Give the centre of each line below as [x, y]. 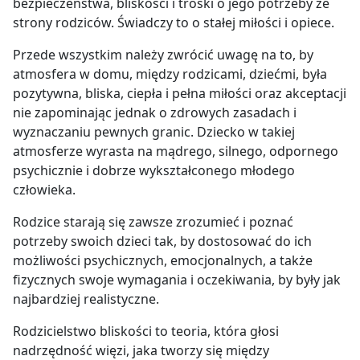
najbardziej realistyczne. [86, 299]
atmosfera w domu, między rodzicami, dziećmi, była [170, 74]
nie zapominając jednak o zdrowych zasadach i [155, 113]
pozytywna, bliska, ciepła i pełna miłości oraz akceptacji [180, 94]
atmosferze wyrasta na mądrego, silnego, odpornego [176, 151]
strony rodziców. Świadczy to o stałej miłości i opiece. [174, 23]
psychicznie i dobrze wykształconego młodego [154, 171]
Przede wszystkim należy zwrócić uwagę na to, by [163, 55]
